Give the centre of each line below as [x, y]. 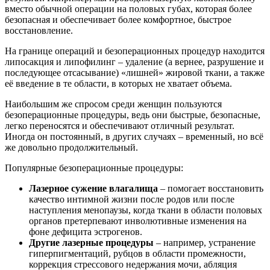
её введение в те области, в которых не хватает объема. [118, 83]
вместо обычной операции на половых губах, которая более [128, 8]
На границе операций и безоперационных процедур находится [135, 51]
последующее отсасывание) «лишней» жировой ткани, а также [135, 72]
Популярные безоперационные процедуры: [94, 168]
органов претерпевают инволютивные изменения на [138, 221]
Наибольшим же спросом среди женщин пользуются [113, 104]
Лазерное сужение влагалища [93, 188]
